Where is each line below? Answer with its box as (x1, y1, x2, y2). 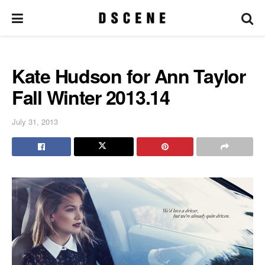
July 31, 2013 (12, 115, 58, 127)
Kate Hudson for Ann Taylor (12, 62, 245, 89)
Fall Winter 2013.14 (12, 83, 170, 111)
